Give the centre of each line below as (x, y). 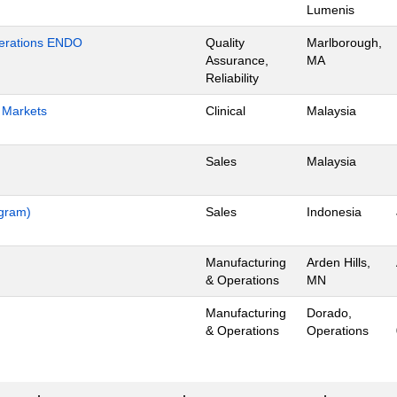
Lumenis (331, 9)
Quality (225, 42)
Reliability (232, 78)
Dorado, (329, 312)
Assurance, (237, 60)
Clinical (226, 110)
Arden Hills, (339, 262)
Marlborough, (344, 42)
